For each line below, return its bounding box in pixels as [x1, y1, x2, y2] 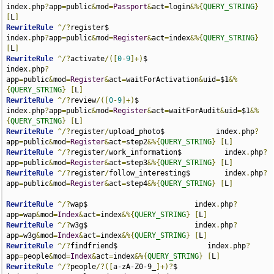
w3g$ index [70, 221, 217, 229]
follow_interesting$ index [109, 169, 246, 177]
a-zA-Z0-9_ [113, 262, 157, 271]
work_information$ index [109, 148, 246, 157]
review [70, 96, 97, 105]
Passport [113, 2, 148, 11]
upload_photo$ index [109, 127, 238, 136]
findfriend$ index [70, 242, 229, 250]
